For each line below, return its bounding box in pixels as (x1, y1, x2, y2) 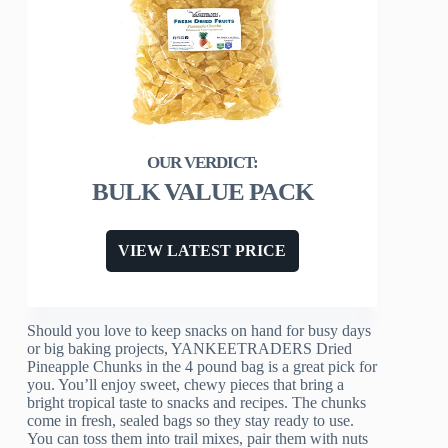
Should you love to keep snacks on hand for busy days (27, 322, 372, 340)
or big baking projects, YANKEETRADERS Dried (27, 340, 353, 358)
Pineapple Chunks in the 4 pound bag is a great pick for (27, 358, 378, 376)
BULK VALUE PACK (91, 178, 313, 206)
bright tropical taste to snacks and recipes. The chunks (27, 394, 367, 412)
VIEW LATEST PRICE (118, 242, 287, 260)
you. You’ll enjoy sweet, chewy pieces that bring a (27, 376, 345, 394)
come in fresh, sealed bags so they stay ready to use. (27, 412, 355, 430)
